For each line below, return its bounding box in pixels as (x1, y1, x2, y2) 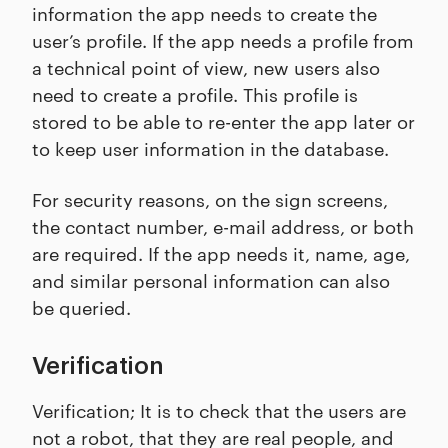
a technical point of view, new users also (32, 54, 380, 80)
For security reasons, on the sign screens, (32, 186, 388, 212)
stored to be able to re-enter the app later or (32, 108, 415, 134)
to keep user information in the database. (32, 135, 389, 161)
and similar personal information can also (32, 267, 390, 293)
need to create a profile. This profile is (32, 81, 358, 107)
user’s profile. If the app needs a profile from (32, 27, 414, 53)
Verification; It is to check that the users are (32, 397, 406, 423)
